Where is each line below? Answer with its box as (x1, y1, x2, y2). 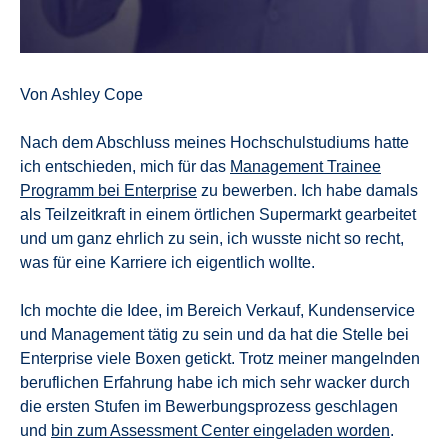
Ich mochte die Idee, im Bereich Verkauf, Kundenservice (20, 301, 415, 319)
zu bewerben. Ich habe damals (197, 181, 418, 199)
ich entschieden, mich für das (20, 157, 230, 175)
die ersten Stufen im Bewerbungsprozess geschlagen (20, 397, 398, 415)
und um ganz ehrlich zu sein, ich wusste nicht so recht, (20, 229, 404, 247)
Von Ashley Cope (20, 85, 143, 103)
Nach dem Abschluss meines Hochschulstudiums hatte (20, 133, 409, 151)
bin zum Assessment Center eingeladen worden (51, 421, 390, 439)
